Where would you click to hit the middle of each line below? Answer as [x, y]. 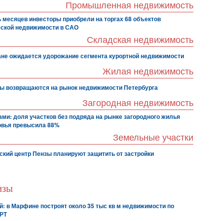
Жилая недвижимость [148, 72]
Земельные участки [153, 138]
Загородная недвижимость [138, 103]
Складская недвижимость [140, 40]
